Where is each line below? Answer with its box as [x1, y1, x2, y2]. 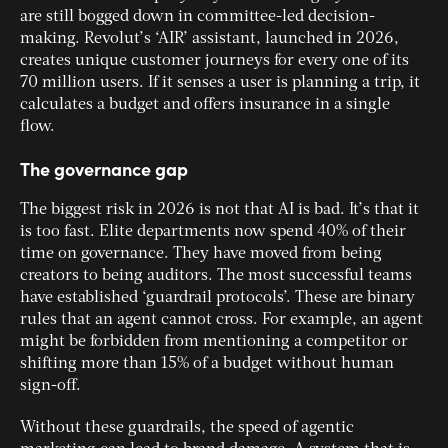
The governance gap [20, 156, 188, 182]
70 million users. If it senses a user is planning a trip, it [20, 75, 420, 92]
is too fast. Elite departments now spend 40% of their [20, 224, 406, 241]
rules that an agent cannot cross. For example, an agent [20, 312, 423, 329]
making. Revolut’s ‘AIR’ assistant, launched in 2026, [20, 31, 399, 48]
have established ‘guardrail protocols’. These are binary [20, 290, 415, 307]
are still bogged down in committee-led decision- [20, 9, 375, 26]
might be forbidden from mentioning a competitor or [20, 334, 408, 351]
